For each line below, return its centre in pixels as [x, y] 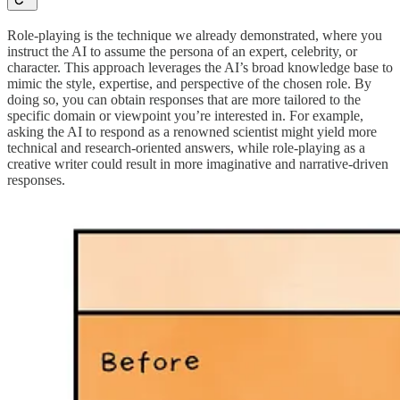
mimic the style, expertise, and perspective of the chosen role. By [189, 83]
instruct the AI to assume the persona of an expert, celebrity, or [182, 51]
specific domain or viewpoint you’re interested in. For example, [185, 115]
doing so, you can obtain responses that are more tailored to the [184, 99]
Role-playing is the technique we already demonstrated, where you [195, 35]
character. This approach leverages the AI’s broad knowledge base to [200, 67]
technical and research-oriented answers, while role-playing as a [186, 147]
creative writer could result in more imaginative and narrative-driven [198, 163]
